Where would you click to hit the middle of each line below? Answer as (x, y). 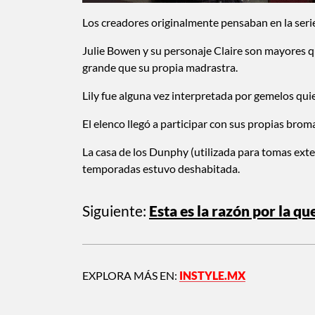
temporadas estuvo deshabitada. (161, 168)
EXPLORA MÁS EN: (131, 275)
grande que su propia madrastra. (160, 67)
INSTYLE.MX (212, 275)
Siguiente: (114, 210)
